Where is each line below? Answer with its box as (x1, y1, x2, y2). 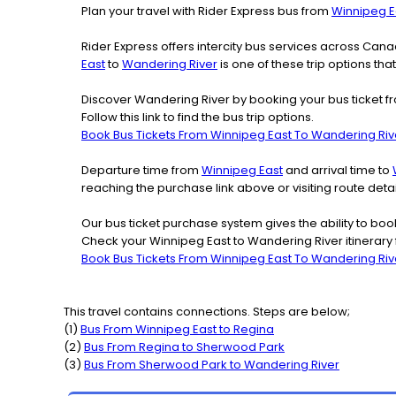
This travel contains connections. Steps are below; (64, 302, 350, 320)
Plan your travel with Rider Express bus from (81, 2, 331, 19)
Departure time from (81, 161, 202, 179)
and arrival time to (283, 161, 392, 179)
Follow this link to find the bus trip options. (81, 108, 314, 126)
